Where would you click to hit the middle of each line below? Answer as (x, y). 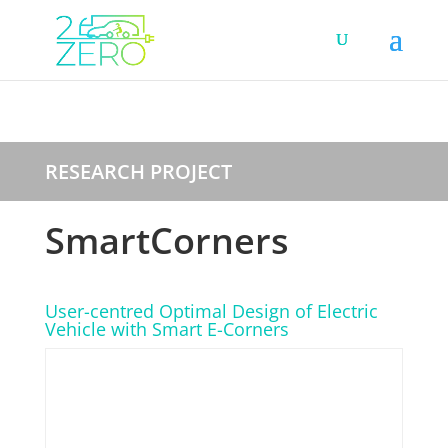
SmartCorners (166, 240)
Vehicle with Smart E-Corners (166, 328)
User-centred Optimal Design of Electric (211, 310)
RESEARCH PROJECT (138, 171)
